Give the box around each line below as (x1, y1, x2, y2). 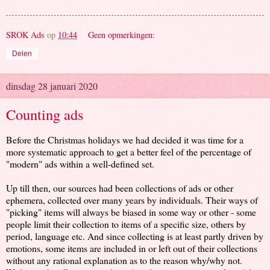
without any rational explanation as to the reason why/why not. (6, 253, 242, 266)
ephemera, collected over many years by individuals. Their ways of (6, 193, 258, 206)
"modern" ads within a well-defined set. (6, 157, 154, 170)
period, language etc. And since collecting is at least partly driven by (6, 229, 263, 242)
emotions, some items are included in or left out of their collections (6, 241, 257, 254)
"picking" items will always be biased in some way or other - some (6, 205, 256, 218)
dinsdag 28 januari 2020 (6, 79, 98, 92)
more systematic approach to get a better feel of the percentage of (6, 145, 251, 158)
